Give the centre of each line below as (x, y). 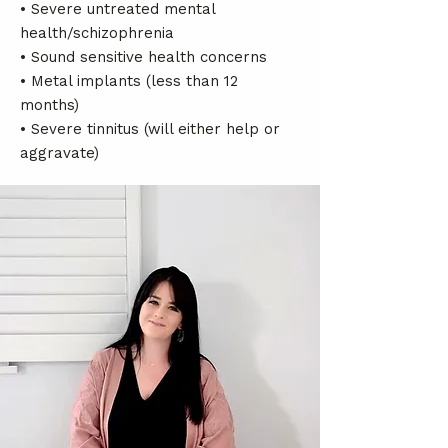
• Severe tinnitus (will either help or (150, 129)
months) (49, 105)
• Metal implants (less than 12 (129, 81)
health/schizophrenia (97, 33)
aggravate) (59, 153)
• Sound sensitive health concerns (143, 57)
